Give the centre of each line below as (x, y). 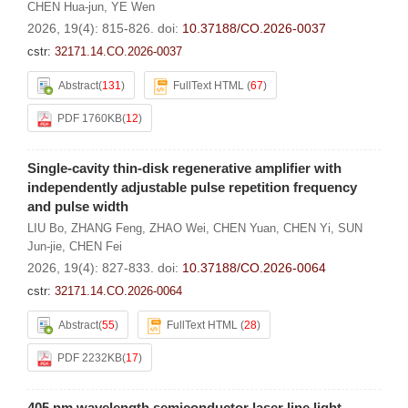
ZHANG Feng (107, 228)
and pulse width (78, 206)
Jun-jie (45, 246)
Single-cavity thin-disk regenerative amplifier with (184, 168)
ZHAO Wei (178, 228)
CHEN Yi (307, 228)
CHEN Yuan (245, 228)
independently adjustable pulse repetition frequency (192, 187)
